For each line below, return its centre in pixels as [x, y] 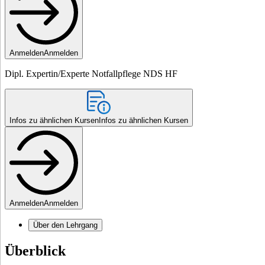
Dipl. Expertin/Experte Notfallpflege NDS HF [91, 73]
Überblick [35, 251]
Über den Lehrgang [65, 225]
